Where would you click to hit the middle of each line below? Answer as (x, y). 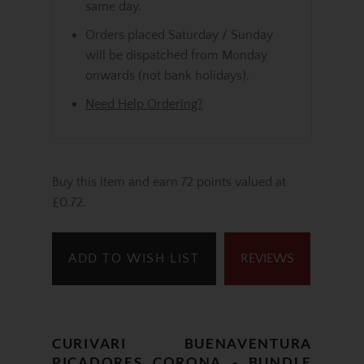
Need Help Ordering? (144, 104)
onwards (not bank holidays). (167, 76)
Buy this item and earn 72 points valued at (169, 182)
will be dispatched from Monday (176, 55)
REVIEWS (267, 258)
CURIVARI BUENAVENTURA (182, 343)
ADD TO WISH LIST (134, 258)
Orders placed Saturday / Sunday (179, 35)
